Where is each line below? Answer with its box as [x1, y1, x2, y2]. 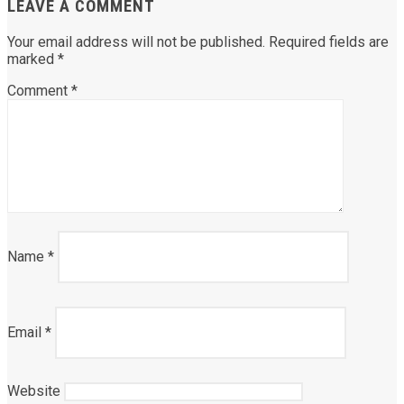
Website [7, 382, 60, 400]
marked [7, 50, 58, 69]
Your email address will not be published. [7, 33, 265, 51]
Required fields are [269, 33, 389, 51]
